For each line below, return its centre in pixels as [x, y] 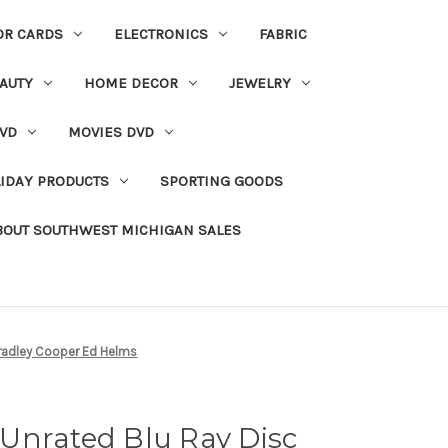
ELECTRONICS [160, 33]
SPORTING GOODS [221, 180]
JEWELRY [259, 82]
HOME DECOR [130, 82]
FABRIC [282, 33]
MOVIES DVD [110, 131]
